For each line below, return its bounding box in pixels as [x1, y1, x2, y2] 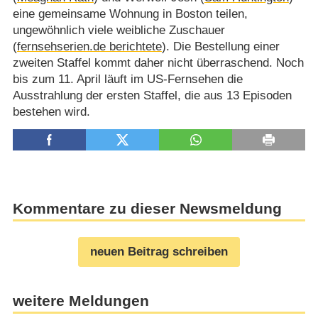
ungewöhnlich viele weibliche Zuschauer [12, 23, 225, 38]
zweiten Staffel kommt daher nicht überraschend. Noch [12, 56, 304, 70]
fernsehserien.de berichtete [16, 40, 162, 54]
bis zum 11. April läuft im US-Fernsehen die [12, 72, 243, 87]
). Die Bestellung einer [161, 40, 280, 54]
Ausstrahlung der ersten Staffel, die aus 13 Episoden [12, 89, 292, 103]
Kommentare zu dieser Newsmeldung [12, 200, 282, 218]
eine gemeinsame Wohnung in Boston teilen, [12, 7, 248, 21]
